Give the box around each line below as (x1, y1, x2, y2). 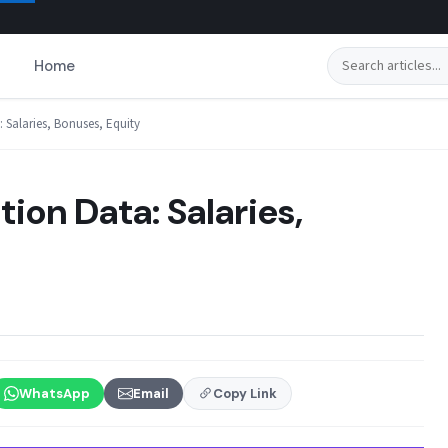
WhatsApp (19, 385, 90, 402)
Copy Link (213, 385, 277, 402)
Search (326, 48, 373, 70)
